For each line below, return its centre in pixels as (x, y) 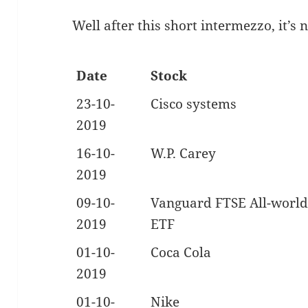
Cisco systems (193, 104)
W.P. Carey (183, 154)
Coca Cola (180, 253)
